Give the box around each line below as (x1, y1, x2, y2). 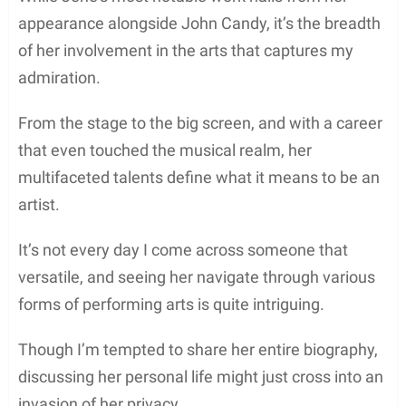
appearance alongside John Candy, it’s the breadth (18, 13, 381, 33)
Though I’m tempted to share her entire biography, (18, 339, 378, 359)
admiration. (18, 67, 101, 87)
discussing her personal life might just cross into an (18, 366, 383, 386)
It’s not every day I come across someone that (18, 239, 348, 259)
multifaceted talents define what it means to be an (18, 167, 380, 187)
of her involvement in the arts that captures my (18, 40, 353, 60)
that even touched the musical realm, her (18, 140, 312, 159)
